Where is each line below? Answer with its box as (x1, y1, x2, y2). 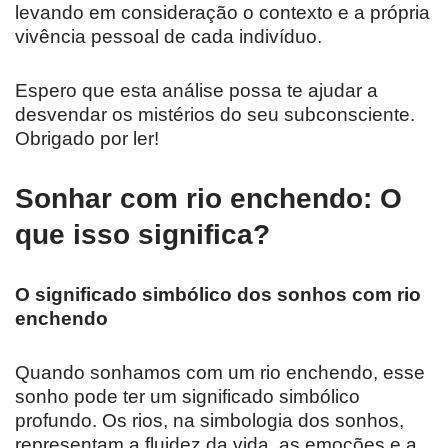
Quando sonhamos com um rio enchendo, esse (15, 362, 425, 384)
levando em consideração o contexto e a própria (15, 2, 430, 24)
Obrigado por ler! (15, 128, 159, 150)
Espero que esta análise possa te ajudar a (15, 80, 378, 102)
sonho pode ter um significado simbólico (15, 386, 360, 408)
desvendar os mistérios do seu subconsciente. (15, 104, 415, 126)
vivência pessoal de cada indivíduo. (15, 26, 322, 48)
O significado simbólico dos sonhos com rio (15, 284, 421, 306)
